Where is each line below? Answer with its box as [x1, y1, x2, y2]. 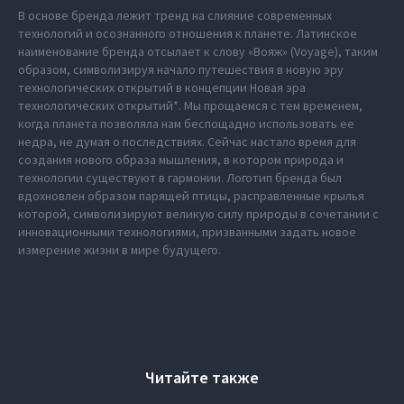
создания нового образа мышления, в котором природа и [18, 151, 344, 169]
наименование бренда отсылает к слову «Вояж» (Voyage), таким [18, 43, 378, 60]
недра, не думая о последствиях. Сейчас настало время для [18, 133, 356, 151]
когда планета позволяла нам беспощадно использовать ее [18, 115, 354, 133]
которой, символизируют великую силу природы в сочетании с [18, 206, 379, 223]
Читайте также [145, 367, 259, 389]
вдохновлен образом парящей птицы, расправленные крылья [18, 188, 364, 205]
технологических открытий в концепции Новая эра [18, 79, 306, 96]
